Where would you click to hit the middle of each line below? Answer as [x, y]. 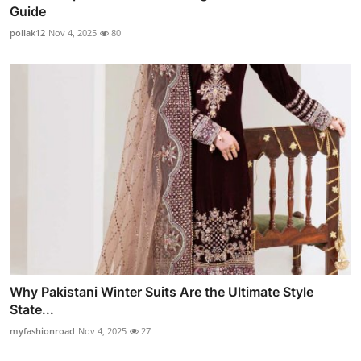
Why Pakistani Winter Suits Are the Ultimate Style [162, 292]
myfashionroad [42, 331]
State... [32, 310]
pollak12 [27, 32]
